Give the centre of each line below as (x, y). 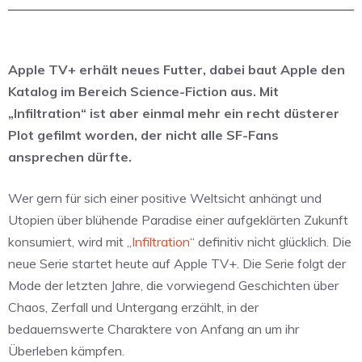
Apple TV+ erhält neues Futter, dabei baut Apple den (177, 70)
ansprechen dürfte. (70, 157)
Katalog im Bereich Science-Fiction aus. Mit (143, 92)
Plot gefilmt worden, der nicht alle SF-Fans (143, 135)
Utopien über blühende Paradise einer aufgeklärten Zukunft (178, 220)
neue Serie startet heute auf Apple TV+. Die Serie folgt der (177, 264)
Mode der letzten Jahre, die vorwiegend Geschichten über (173, 286)
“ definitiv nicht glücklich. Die (271, 242)
